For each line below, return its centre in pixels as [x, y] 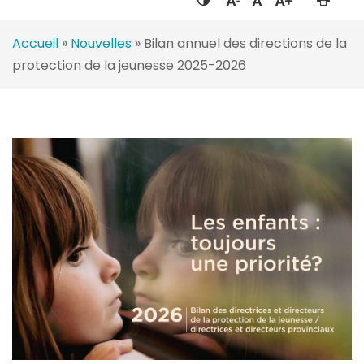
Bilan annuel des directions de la [246, 43]
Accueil [36, 43]
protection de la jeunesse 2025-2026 [130, 65]
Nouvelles [102, 43]
